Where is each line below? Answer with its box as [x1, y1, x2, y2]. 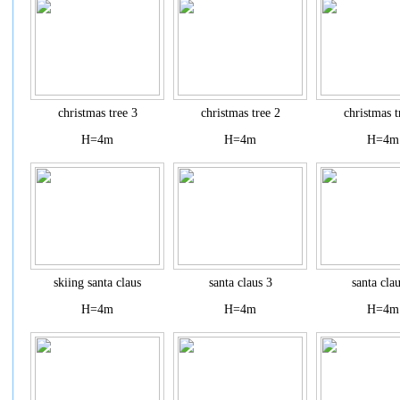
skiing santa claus [54, 276, 141, 289]
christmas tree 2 [200, 106, 280, 120]
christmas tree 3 [57, 106, 137, 120]
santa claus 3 [208, 276, 272, 289]
